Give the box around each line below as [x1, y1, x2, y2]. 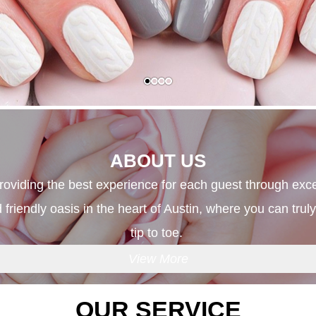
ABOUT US [110, 150, 206, 171]
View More [128, 251, 188, 266]
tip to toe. [130, 225, 186, 240]
